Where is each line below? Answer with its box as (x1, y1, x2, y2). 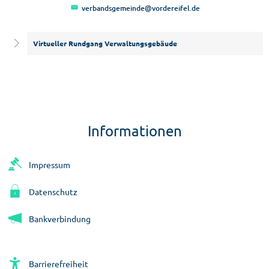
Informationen (87, 121, 182, 139)
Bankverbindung (29, 213, 91, 224)
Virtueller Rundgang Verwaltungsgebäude (33, 38, 177, 48)
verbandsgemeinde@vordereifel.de (82, 2, 200, 13)
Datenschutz (29, 186, 77, 197)
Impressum (29, 159, 70, 170)
